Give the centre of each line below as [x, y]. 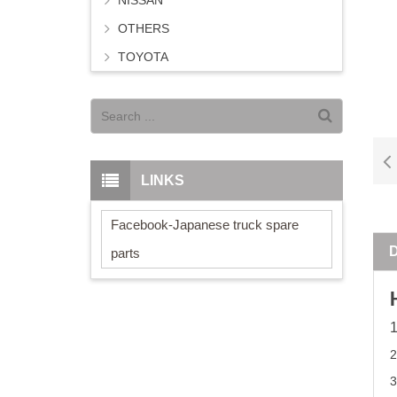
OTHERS [144, 29]
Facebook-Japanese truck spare [205, 224]
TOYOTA [143, 57]
